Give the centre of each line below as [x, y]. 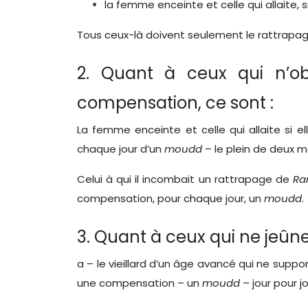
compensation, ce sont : [175, 103]
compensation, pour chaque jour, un [170, 198]
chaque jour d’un [121, 149]
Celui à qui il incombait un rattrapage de [185, 179]
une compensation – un [140, 283]
